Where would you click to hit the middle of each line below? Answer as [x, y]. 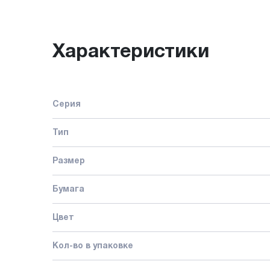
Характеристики [131, 52]
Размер [69, 161]
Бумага [68, 189]
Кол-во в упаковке [93, 246]
